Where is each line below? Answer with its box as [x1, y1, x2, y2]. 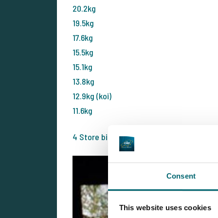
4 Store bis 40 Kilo [73, 131, 137, 143]
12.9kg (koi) [73, 91, 111, 102]
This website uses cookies [119, 203, 211, 212]
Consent [166, 171, 196, 180]
